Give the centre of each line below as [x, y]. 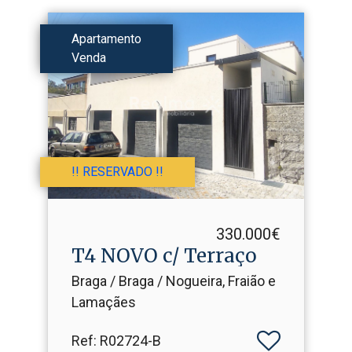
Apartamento [106, 38]
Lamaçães [104, 302]
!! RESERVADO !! [117, 171]
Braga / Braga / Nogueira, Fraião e [174, 280]
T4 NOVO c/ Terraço [164, 255]
